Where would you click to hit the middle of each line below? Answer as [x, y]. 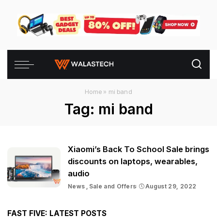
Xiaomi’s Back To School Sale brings [139, 149]
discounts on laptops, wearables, [133, 162]
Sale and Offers [113, 186]
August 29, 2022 [171, 186]
